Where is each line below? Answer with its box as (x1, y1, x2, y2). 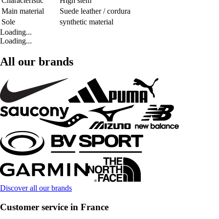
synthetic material (60, 18, 113, 26)
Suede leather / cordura (60, 7, 131, 16)
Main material (1, 7, 44, 16)
